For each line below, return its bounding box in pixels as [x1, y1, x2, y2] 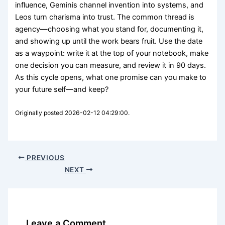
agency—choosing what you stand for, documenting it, [15, 24, 204, 34]
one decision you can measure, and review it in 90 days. [15, 60, 206, 70]
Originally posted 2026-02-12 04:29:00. [15, 108, 130, 117]
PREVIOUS [25, 153, 65, 162]
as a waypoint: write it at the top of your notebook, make [15, 48, 209, 58]
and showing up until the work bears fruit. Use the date [15, 36, 203, 46]
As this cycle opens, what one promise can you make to [15, 72, 207, 82]
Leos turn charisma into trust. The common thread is [15, 12, 195, 22]
